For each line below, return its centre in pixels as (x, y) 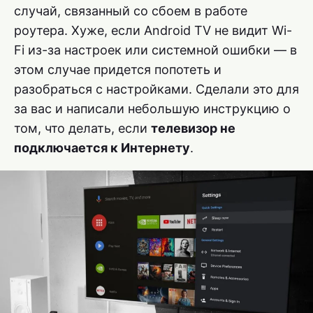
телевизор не (193, 128)
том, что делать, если (82, 128)
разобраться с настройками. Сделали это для (156, 89)
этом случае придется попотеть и (118, 69)
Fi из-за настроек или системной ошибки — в (155, 50)
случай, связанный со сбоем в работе (131, 10)
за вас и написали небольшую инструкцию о (152, 108)
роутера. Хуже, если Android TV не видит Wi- (153, 30)
